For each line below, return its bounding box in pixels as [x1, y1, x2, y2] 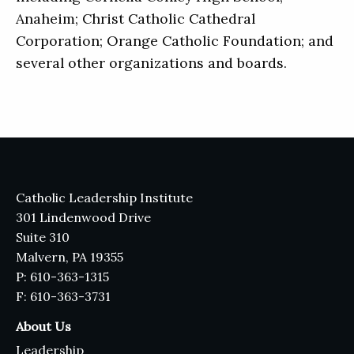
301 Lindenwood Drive [16, 209, 151, 225]
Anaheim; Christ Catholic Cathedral [16, 9, 255, 28]
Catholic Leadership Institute [16, 189, 193, 205]
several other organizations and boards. [16, 53, 287, 72]
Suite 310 [16, 228, 70, 245]
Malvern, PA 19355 [16, 248, 123, 265]
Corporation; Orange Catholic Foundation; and [16, 31, 333, 50]
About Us [16, 318, 71, 334]
